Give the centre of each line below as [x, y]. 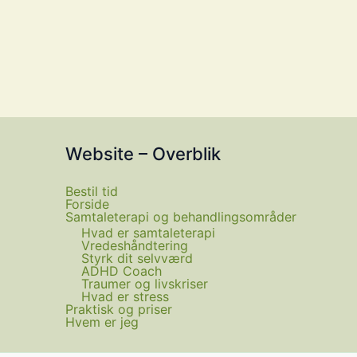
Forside [87, 204]
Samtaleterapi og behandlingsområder [181, 217]
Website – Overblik [143, 154]
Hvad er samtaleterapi [148, 233]
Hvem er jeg [102, 322]
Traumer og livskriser [145, 284]
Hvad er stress [125, 296]
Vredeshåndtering [135, 245]
